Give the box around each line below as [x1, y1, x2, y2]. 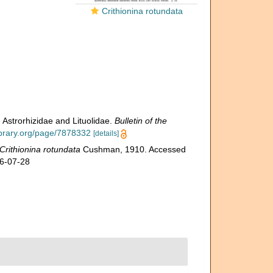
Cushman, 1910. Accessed [80, 144, 186, 154]
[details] [93, 129, 119, 138]
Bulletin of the [114, 116, 167, 126]
